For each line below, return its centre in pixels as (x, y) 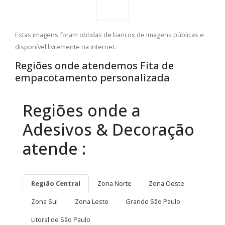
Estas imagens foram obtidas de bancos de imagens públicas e (109, 35)
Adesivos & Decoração (108, 130)
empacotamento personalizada (92, 78)
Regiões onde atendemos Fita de (94, 66)
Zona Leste (92, 202)
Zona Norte (115, 184)
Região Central (56, 184)
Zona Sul (44, 202)
